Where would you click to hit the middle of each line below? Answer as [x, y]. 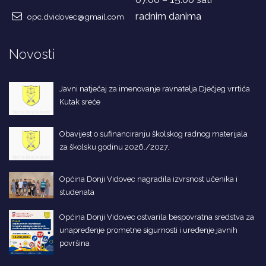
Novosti [32, 54]
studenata [77, 192]
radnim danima [168, 16]
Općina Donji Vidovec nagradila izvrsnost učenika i [148, 179]
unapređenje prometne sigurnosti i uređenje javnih [148, 230]
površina [75, 243]
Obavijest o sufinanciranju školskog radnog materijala [153, 134]
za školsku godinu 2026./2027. [114, 147]
